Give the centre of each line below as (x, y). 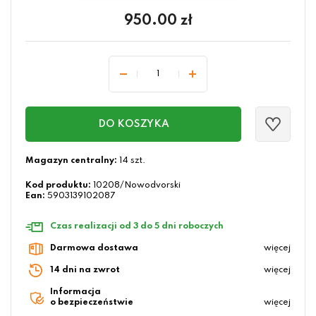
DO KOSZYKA (133, 124)
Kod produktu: (58, 186)
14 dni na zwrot (85, 271)
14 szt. (131, 161)
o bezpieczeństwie (92, 303)
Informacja (75, 292)
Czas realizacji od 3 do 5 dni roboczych (137, 227)
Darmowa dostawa (94, 249)
